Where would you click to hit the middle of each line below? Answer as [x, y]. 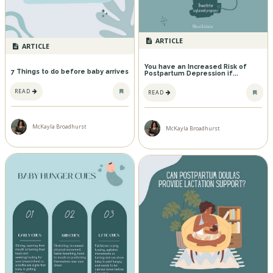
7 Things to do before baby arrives [69, 72]
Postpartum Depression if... [191, 73]
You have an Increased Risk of [195, 66]
